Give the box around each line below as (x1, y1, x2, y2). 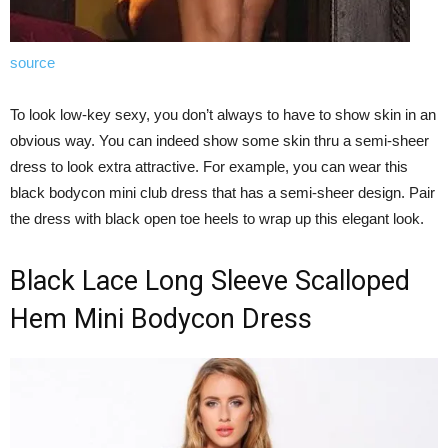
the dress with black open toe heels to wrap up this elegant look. (10, 210, 424, 228)
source (10, 54, 55, 72)
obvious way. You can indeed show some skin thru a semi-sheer (10, 132, 429, 150)
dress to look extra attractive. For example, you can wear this (10, 158, 408, 176)
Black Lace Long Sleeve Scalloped (10, 265, 410, 298)
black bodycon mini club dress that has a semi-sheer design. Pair (10, 184, 435, 202)
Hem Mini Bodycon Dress (10, 303, 312, 336)
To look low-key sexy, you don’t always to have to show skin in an (10, 106, 436, 124)
